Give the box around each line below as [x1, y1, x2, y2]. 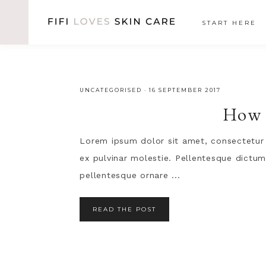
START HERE [202, 19, 256, 27]
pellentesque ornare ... [80, 170, 180, 180]
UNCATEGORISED [80, 87, 142, 93]
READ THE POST [93, 205, 157, 213]
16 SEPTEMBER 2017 [149, 87, 221, 93]
